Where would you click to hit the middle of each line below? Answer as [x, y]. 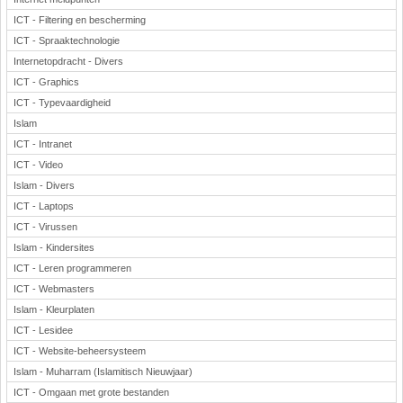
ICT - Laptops [44, 206]
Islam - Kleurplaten [54, 309]
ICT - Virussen [45, 227]
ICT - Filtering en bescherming [80, 20]
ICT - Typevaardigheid [62, 103]
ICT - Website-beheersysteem [80, 351]
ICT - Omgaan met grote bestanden [91, 392]
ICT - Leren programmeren [72, 268]
